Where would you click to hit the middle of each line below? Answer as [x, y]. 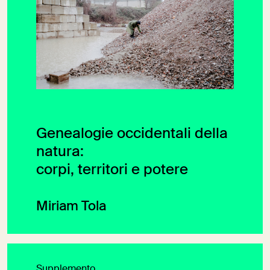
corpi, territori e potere [112, 170]
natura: [60, 152]
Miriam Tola [71, 207]
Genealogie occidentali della [132, 134]
